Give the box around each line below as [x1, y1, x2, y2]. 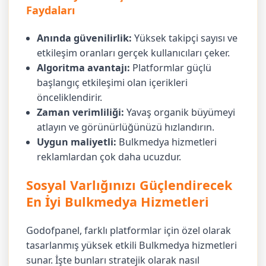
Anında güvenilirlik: [37, 31, 132, 45]
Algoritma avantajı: [37, 61, 131, 74]
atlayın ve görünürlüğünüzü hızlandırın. [37, 120, 215, 134]
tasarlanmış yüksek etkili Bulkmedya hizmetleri [26, 239, 237, 252]
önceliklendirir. [37, 90, 103, 104]
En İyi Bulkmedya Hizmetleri [26, 193, 210, 211]
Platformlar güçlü [130, 61, 212, 74]
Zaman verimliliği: [37, 105, 125, 119]
